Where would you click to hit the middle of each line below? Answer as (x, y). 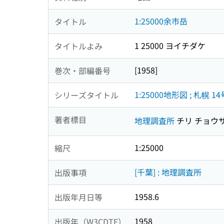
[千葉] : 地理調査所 (168, 172)
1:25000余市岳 (161, 21)
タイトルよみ (78, 46)
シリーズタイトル (86, 95)
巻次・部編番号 (82, 70)
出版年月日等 (78, 197)
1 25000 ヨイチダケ (170, 46)
